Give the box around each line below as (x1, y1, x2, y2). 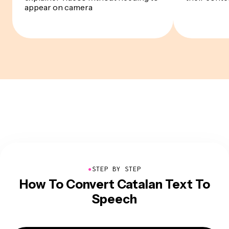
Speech (92, 192, 137, 207)
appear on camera (25, 2, 93, 12)
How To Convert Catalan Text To (19, 177, 210, 192)
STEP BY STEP (92, 165, 141, 173)
